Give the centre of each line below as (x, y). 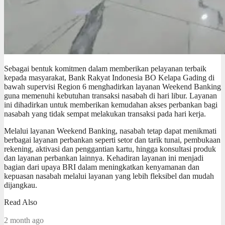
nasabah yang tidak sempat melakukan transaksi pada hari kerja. (105, 114)
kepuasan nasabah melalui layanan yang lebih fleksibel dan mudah (109, 176)
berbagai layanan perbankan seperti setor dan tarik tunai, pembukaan (112, 140)
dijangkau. (21, 185)
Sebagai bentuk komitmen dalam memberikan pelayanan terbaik (105, 68)
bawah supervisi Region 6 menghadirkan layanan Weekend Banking (113, 86)
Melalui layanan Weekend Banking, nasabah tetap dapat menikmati (110, 131)
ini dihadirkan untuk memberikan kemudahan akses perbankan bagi (111, 104)
